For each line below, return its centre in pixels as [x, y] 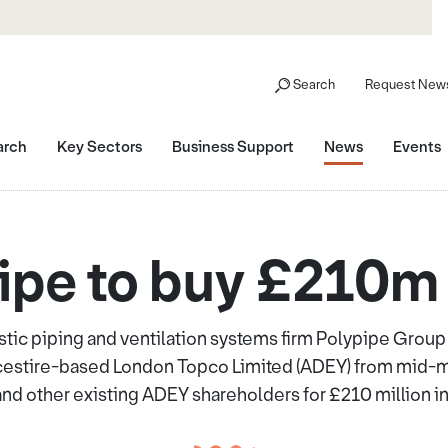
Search [314, 84]
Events [417, 146]
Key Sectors [99, 146]
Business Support [233, 146]
